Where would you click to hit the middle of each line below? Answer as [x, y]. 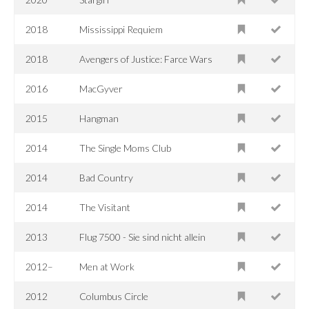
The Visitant [105, 207]
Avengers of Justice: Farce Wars [146, 59]
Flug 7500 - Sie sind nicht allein [143, 237]
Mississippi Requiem [121, 29]
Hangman [99, 118]
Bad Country [107, 177]
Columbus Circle [114, 296]
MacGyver [101, 88]
